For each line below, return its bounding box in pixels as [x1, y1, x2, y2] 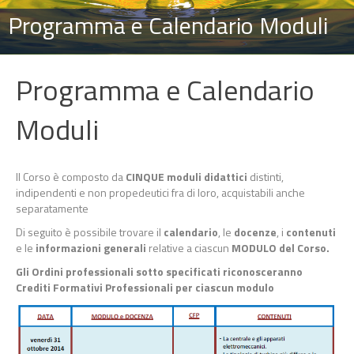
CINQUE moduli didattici [126, 168, 247, 185]
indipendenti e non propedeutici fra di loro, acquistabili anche [16, 184, 305, 201]
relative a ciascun [146, 239, 232, 256]
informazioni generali [36, 239, 146, 256]
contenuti [286, 224, 336, 240]
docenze [234, 224, 277, 240]
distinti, [247, 168, 284, 185]
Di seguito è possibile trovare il [16, 224, 164, 240]
